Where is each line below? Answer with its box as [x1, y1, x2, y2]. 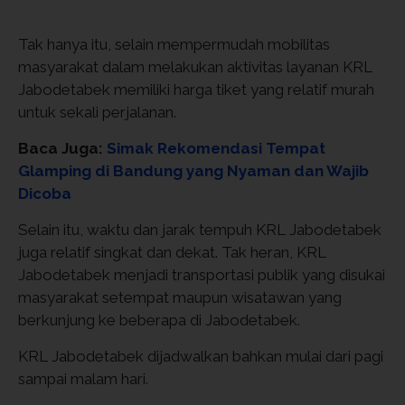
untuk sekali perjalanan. [18, 103, 176, 121]
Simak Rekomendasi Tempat [107, 139, 325, 157]
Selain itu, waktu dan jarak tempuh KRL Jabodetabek [18, 221, 381, 239]
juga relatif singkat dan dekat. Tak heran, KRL [18, 243, 326, 261]
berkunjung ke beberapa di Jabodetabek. [18, 311, 300, 329]
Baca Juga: [18, 139, 107, 157]
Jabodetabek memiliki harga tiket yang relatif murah [18, 80, 374, 99]
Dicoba [18, 184, 71, 202]
